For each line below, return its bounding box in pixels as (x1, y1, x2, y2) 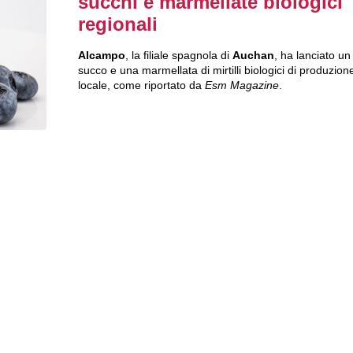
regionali (77, 13, 158, 35)
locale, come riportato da (77, 79, 205, 92)
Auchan (232, 49, 274, 62)
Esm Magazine (204, 79, 279, 92)
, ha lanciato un (273, 49, 351, 62)
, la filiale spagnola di (124, 49, 232, 62)
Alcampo (77, 49, 125, 62)
